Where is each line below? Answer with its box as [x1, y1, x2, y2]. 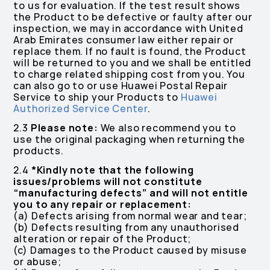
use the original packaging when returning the [13, 133, 245, 146]
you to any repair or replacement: [13, 198, 192, 211]
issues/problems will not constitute [13, 175, 202, 188]
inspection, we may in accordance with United [13, 22, 243, 35]
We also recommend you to [98, 122, 236, 134]
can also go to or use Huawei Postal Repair [13, 80, 228, 92]
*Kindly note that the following [31, 164, 194, 177]
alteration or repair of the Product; [13, 233, 192, 245]
